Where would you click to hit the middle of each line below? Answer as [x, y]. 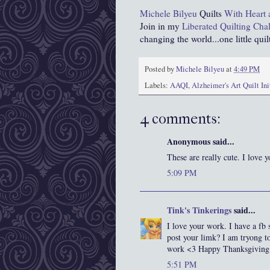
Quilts [212, 14]
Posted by [160, 69]
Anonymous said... [201, 142]
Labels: [157, 86]
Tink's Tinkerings [199, 210]
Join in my [161, 26]
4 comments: [180, 119]
